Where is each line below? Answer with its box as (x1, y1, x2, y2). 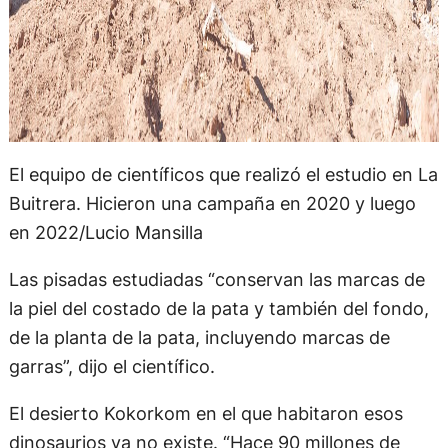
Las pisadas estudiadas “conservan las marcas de (8, 268, 425, 290)
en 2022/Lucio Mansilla (8, 220, 203, 243)
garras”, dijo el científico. (8, 355, 215, 377)
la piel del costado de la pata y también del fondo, (8, 297, 429, 319)
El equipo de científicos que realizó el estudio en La (8, 162, 438, 185)
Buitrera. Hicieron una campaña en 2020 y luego (8, 191, 416, 214)
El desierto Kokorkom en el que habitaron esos (8, 402, 403, 425)
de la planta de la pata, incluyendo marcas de (8, 326, 390, 348)
